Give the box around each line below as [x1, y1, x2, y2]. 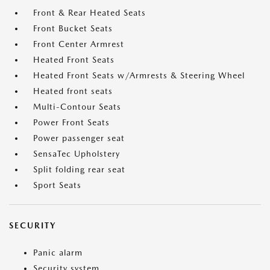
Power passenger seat [33, 133, 125, 143]
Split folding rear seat [33, 165, 125, 175]
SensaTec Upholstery [33, 149, 120, 159]
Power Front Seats [33, 118, 110, 128]
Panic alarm [33, 248, 83, 258]
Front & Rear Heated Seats [33, 8, 146, 18]
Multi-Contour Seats [33, 102, 121, 112]
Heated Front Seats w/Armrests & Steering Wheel [33, 71, 245, 81]
